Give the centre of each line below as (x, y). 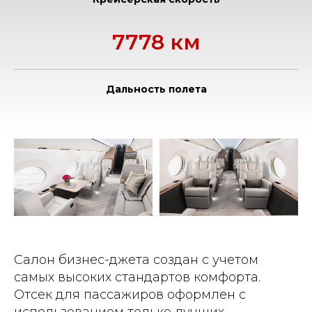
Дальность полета (156, 89)
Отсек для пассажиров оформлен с (130, 295)
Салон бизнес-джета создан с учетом (136, 260)
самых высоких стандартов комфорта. (137, 278)
